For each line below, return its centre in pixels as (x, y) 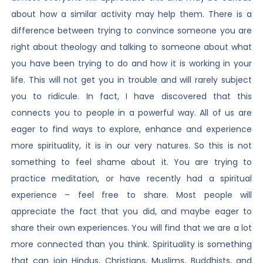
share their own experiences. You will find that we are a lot (131, 227)
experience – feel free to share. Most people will (131, 195)
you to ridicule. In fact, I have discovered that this (131, 96)
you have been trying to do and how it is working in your (131, 63)
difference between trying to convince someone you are (131, 30)
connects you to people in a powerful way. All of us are (131, 112)
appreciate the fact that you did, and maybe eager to (131, 211)
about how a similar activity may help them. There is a (131, 14)
